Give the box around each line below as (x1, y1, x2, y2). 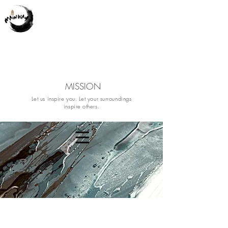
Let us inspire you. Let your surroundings (31, 95, 132, 102)
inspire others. (63, 102, 100, 110)
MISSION (65, 80, 101, 92)
